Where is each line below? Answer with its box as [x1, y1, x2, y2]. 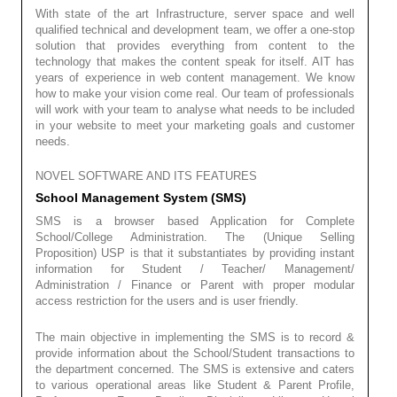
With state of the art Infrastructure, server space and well [35, 6, 354, 20]
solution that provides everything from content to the [35, 38, 354, 52]
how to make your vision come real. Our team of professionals [35, 86, 354, 100]
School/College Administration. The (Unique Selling [35, 230, 354, 244]
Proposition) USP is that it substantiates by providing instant [35, 245, 354, 260]
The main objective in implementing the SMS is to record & [35, 330, 354, 344]
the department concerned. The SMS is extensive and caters [35, 362, 354, 376]
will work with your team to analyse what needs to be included [35, 102, 354, 116]
